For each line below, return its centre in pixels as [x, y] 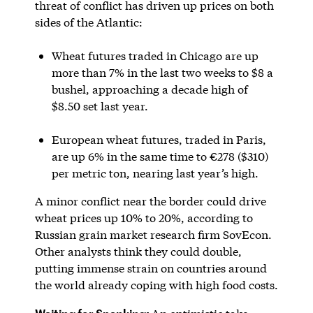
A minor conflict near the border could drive [150, 201]
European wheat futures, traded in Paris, [159, 139]
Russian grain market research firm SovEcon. [153, 234]
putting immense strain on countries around [151, 268]
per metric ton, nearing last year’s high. [155, 173]
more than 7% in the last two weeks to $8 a [162, 72]
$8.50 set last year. [100, 105]
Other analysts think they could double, [138, 251]
